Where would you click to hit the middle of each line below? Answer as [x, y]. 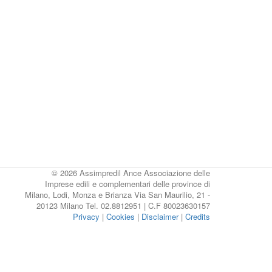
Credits [198, 216]
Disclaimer [160, 216]
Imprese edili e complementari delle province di [127, 184]
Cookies [121, 216]
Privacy [86, 216]
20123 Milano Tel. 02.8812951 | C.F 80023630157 [123, 206]
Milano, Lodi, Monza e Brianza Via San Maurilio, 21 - [117, 195]
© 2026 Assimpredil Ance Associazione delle [131, 173]
